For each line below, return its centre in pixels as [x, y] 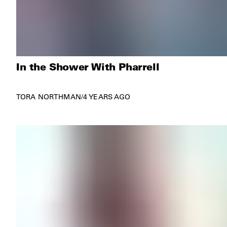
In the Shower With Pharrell [88, 66]
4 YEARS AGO [107, 97]
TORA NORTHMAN [49, 97]
